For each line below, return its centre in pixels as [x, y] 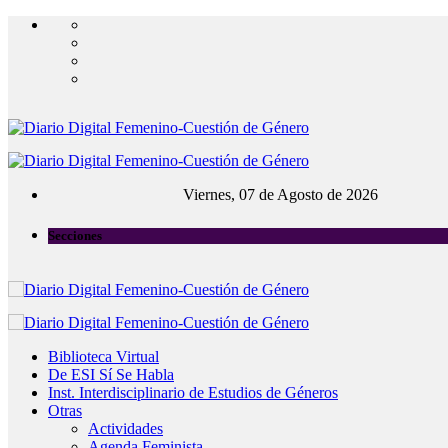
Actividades [125, 429]
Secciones [75, 236]
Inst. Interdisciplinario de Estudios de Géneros [193, 393]
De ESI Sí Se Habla [111, 375]
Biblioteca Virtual [103, 357]
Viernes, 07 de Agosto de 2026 [280, 194]
